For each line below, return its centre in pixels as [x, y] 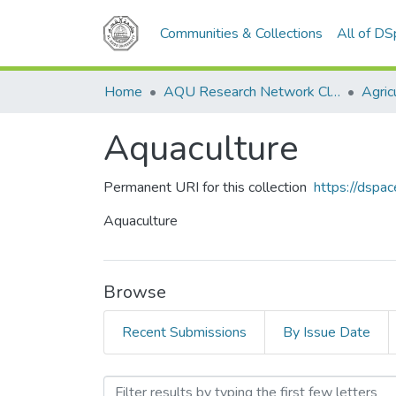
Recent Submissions [184, 332]
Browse [135, 292]
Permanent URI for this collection [205, 187]
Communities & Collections [241, 34]
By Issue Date [327, 332]
